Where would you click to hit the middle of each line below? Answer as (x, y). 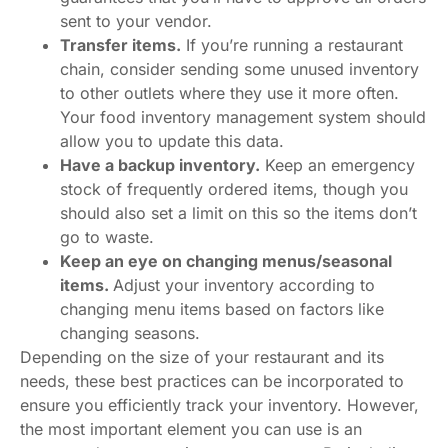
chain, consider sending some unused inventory (239, 69)
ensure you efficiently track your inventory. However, (219, 405)
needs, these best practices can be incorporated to (212, 381)
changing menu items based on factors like (222, 309)
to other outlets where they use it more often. (229, 93)
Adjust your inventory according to (244, 285)
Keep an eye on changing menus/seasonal (226, 261)
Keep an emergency (337, 165)
